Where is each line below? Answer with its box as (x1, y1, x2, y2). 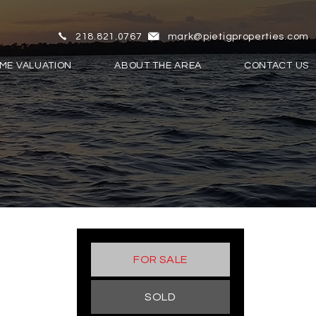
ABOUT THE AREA (114, 60, 202, 71)
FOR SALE (133, 254, 188, 265)
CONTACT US (243, 60, 309, 71)
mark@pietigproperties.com (167, 32, 309, 42)
